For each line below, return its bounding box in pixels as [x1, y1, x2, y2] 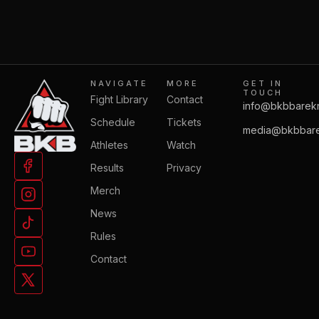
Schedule [90, 116, 135, 128]
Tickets [167, 116, 202, 128]
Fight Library [90, 93, 148, 105]
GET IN [243, 78, 283, 88]
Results [90, 162, 124, 174]
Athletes [90, 139, 128, 151]
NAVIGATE [90, 78, 148, 88]
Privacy [167, 162, 202, 174]
